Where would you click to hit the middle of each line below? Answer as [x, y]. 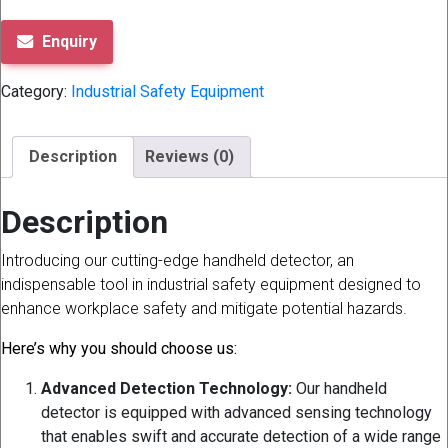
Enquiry [69, 41]
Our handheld [339, 389]
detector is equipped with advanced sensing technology [236, 413]
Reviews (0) [189, 156]
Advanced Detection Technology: [166, 389]
